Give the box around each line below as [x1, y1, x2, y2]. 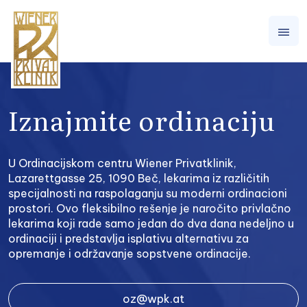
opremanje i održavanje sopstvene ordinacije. [8, 247, 251, 260]
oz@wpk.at [123, 292, 184, 306]
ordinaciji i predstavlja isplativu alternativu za [8, 232, 249, 245]
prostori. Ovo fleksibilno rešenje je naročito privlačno [8, 201, 291, 215]
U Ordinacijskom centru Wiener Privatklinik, [8, 156, 236, 170]
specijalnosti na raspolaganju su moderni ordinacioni [8, 186, 287, 200]
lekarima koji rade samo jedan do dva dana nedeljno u [8, 217, 294, 230]
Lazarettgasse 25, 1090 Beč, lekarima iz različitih [8, 171, 269, 185]
